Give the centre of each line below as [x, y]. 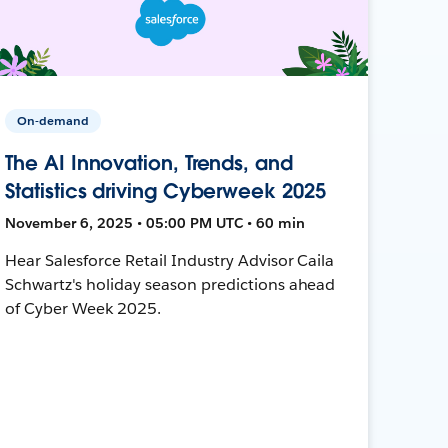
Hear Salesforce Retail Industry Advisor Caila [170, 260]
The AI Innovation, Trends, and [149, 162]
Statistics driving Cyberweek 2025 [165, 190]
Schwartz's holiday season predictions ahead [170, 284]
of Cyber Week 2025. [83, 308]
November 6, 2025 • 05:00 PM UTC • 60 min [155, 222]
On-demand [53, 120]
